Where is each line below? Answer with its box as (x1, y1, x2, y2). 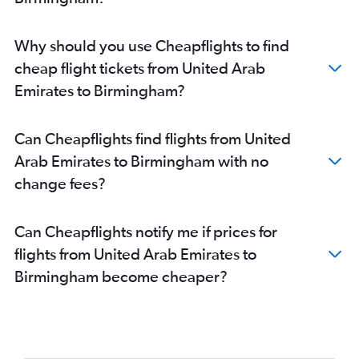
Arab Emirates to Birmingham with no (14, 151, 268, 170)
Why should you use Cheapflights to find (14, 35, 289, 54)
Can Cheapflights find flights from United (14, 128, 291, 147)
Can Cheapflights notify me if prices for (14, 221, 277, 240)
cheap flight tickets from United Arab (14, 58, 265, 77)
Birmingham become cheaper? (14, 266, 228, 285)
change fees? (14, 173, 106, 192)
